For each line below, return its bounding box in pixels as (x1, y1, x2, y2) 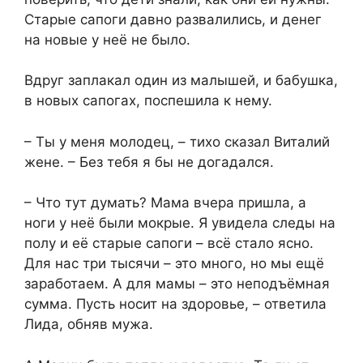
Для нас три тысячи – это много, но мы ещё (24, 255, 324, 272)
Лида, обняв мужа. (24, 316, 153, 333)
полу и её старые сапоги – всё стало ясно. (24, 235, 314, 252)
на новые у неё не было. (24, 31, 190, 48)
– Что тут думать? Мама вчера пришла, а (24, 194, 306, 211)
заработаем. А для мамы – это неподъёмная (24, 275, 330, 293)
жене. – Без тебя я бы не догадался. (24, 153, 274, 170)
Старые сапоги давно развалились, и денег (24, 11, 322, 28)
